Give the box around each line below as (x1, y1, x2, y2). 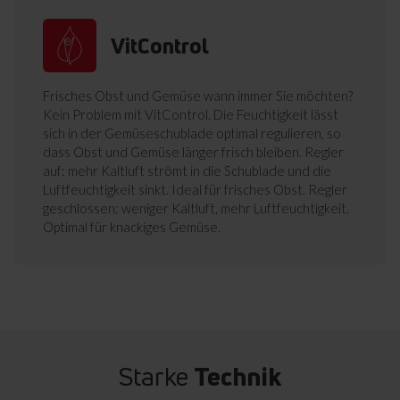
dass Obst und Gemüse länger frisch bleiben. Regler (43, 144, 344, 161)
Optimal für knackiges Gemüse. (43, 219, 221, 236)
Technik (194, 360, 281, 394)
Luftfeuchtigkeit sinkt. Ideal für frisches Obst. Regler (43, 181, 347, 198)
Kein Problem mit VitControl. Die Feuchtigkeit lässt (43, 106, 338, 123)
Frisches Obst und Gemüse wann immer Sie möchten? (43, 87, 353, 104)
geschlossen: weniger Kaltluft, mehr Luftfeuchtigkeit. (43, 200, 349, 217)
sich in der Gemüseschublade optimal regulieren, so (43, 125, 341, 142)
